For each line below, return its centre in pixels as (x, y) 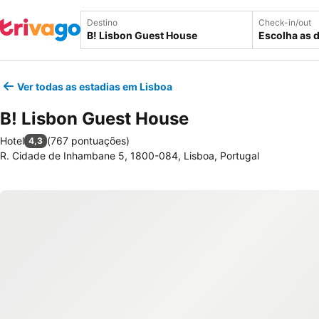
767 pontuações (88, 141)
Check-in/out (285, 22)
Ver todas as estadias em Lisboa (95, 86)
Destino (102, 22)
